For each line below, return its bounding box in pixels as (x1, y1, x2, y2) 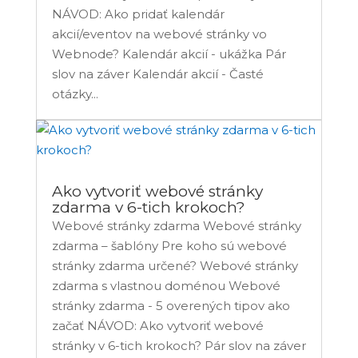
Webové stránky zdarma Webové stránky (51, 218, 301, 234)
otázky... (51, 86, 98, 102)
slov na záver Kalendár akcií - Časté (51, 66, 264, 82)
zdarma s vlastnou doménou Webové (51, 278, 280, 294)
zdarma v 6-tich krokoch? (51, 198, 245, 217)
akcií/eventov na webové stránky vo (51, 26, 267, 42)
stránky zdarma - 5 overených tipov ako (51, 298, 290, 314)
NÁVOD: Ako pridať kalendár (51, 6, 225, 22)
